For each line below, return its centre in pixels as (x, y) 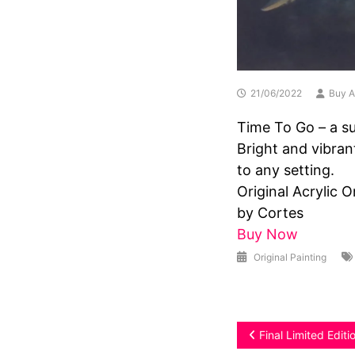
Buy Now (267, 235)
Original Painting (290, 258)
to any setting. (287, 170)
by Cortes (270, 213)
